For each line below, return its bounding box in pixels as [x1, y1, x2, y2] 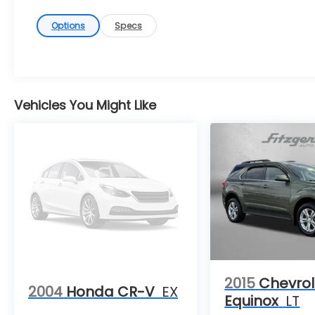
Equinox [224, 290, 279, 311]
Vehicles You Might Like [14, 96, 156, 114]
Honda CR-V [66, 282, 155, 302]
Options [51, 19, 86, 32]
